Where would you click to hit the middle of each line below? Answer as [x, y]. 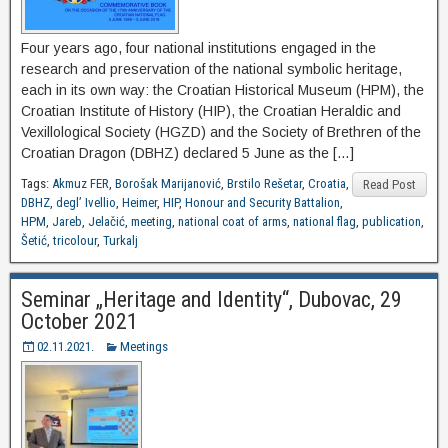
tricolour [75, 241]
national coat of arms [232, 222]
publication [391, 222]
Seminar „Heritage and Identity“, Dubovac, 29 [211, 300]
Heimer [139, 203]
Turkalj [120, 241]
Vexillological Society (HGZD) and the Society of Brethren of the [221, 132]
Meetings [144, 347]
